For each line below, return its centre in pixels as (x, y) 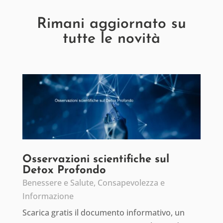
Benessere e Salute (58, 182)
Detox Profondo (64, 170)
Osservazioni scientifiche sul (96, 159)
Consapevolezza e (131, 182)
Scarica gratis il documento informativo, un (103, 212)
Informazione (48, 196)
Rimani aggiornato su (111, 24)
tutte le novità (111, 39)
